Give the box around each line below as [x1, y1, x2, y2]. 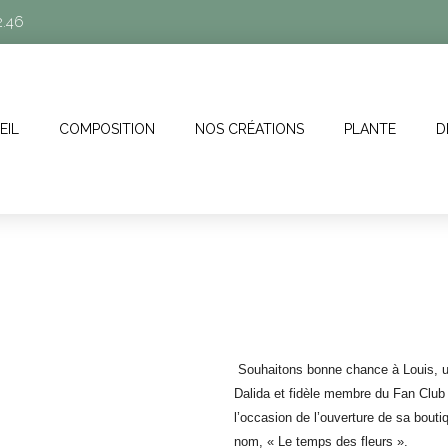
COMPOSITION [59, 121, 156, 137]
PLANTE [344, 121, 397, 137]
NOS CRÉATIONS [195, 121, 305, 137]
